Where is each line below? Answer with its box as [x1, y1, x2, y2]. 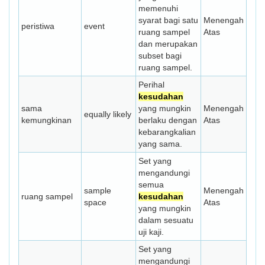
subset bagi [138, 51, 182, 60]
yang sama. [138, 139, 182, 148]
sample [84, 186, 111, 195]
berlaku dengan [138, 115, 197, 125]
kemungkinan [21, 115, 72, 125]
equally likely [84, 109, 131, 119]
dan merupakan [138, 39, 198, 49]
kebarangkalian [138, 127, 196, 137]
